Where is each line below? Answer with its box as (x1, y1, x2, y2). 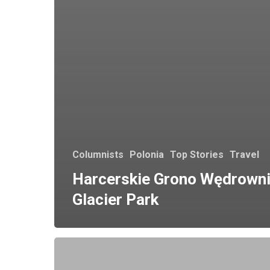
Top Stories (170, 149, 224, 160)
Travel (230, 149, 259, 160)
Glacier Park (72, 190, 159, 209)
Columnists (72, 149, 124, 160)
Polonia (130, 149, 164, 160)
